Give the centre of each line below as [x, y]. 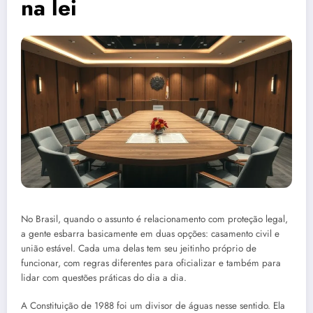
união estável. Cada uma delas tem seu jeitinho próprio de [139, 248]
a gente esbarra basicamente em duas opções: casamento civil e [150, 233]
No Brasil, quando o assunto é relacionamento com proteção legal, [154, 219]
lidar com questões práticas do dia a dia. [104, 277]
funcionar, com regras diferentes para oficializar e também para [151, 263]
